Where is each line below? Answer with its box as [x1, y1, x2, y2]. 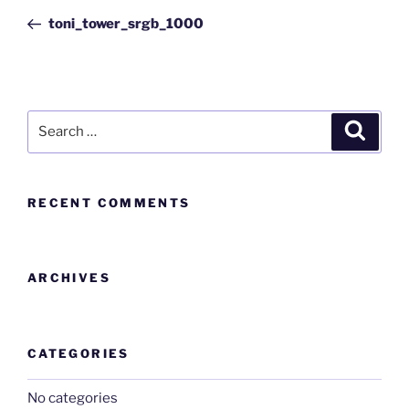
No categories [27, 389, 118, 406]
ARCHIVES [27, 270, 110, 286]
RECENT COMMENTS [27, 194, 191, 210]
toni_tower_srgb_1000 [47, 16, 204, 33]
